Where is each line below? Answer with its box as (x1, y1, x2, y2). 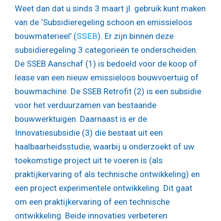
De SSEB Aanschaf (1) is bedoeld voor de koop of (15, 59, 197, 69)
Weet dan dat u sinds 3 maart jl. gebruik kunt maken (15, 3, 206, 14)
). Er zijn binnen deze (98, 31, 174, 41)
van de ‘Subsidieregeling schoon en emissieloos (15, 17, 192, 28)
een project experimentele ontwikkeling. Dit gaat (15, 183, 192, 193)
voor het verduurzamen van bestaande (15, 100, 156, 110)
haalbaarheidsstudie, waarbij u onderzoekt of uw (15, 142, 194, 152)
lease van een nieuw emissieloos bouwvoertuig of (15, 73, 199, 83)
